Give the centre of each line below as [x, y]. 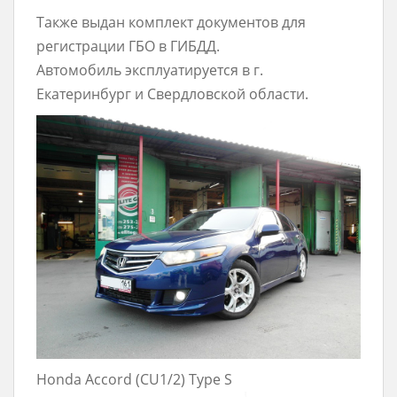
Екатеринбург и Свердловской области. [172, 94]
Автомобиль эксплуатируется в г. [150, 70]
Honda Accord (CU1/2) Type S [134, 379]
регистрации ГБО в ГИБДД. [128, 46]
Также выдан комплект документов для [171, 22]
